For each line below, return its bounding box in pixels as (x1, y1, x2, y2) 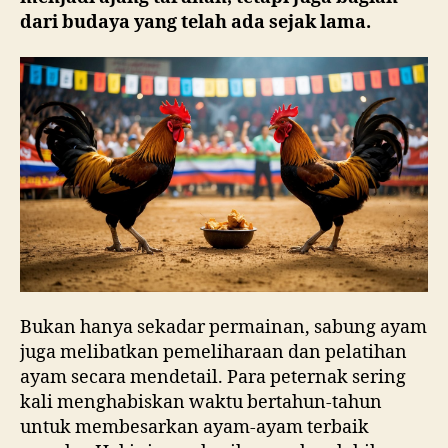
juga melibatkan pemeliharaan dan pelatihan (20, 340, 407, 364)
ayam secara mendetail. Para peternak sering (20, 365, 406, 389)
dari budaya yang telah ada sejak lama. (20, 10, 371, 34)
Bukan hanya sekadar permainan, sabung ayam (20, 315, 427, 339)
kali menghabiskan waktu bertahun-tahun (20, 390, 382, 414)
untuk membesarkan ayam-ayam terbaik (20, 415, 369, 439)
